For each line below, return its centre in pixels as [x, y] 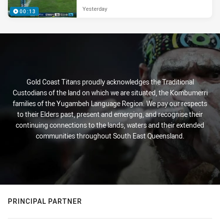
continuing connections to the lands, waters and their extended [110, 125]
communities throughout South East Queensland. [110, 136]
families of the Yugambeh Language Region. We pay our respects [110, 104]
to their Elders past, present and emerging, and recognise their [110, 114]
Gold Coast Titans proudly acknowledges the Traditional [110, 82]
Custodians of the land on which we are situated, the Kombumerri [110, 93]
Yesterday [95, 9]
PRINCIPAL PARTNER [45, 201]
